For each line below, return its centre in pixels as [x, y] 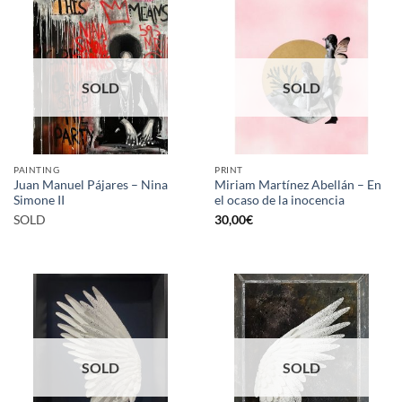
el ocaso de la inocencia [280, 200]
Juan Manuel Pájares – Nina [91, 184]
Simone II [39, 200]
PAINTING [37, 170]
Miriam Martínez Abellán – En [298, 184]
